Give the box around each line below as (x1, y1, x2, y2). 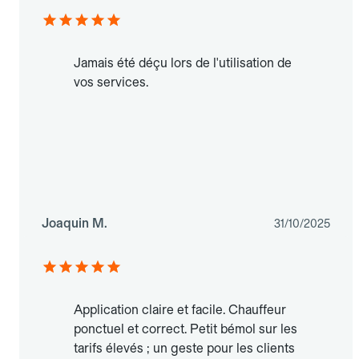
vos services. (74, 75, 148, 91)
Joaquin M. (42, 216, 107, 232)
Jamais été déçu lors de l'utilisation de (74, 55, 292, 71)
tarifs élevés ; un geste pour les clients (74, 341, 295, 357)
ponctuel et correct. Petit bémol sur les (74, 321, 297, 337)
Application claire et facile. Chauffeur (74, 302, 286, 318)
